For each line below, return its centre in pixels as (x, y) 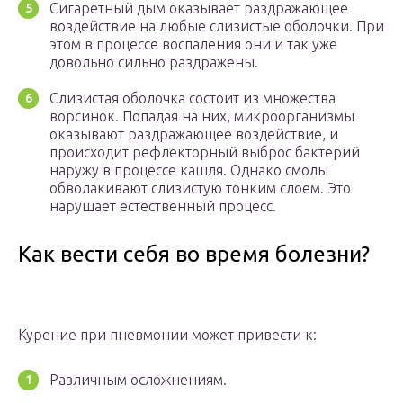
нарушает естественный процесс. (163, 206)
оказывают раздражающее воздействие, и (194, 134)
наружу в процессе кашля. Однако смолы (189, 170)
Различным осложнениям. (138, 380)
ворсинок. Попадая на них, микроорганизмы (202, 116)
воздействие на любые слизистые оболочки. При (217, 27)
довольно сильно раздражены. (154, 63)
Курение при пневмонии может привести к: (167, 335)
